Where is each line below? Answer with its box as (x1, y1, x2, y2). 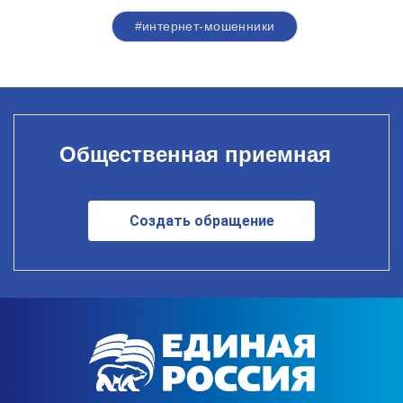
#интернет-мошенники (134, 18, 275, 33)
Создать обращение (129, 212, 274, 230)
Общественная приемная (58, 142, 331, 167)
